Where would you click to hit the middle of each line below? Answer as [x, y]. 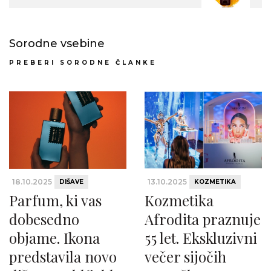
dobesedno [44, 219]
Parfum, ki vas [55, 201]
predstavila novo [63, 257]
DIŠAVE [71, 182]
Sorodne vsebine [57, 44]
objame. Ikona [54, 238]
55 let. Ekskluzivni [201, 238]
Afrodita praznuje [203, 219]
